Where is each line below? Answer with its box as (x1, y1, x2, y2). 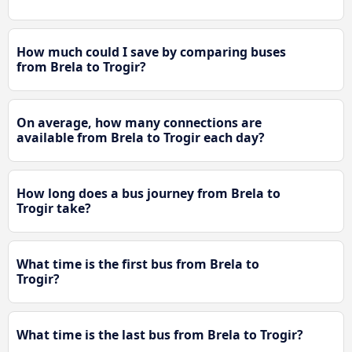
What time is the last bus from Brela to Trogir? (16, 325, 303, 343)
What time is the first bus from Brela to (16, 255, 259, 273)
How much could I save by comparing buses (16, 42, 286, 60)
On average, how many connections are (16, 113, 262, 131)
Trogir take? (16, 199, 91, 217)
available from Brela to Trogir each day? (16, 128, 265, 146)
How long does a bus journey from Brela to (16, 184, 280, 202)
